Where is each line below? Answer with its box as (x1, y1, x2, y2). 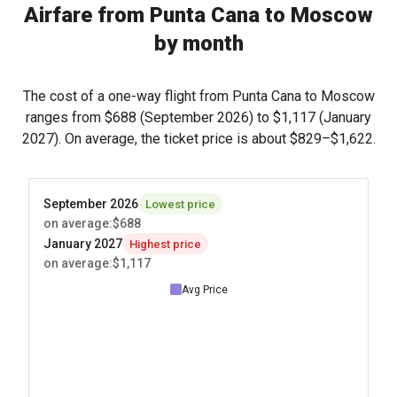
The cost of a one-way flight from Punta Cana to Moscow (22, 88, 375, 105)
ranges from (26, 109, 105, 126)
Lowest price (145, 197, 215, 211)
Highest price (129, 237, 201, 251)
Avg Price (181, 283, 228, 296)
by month (153, 31, 244, 56)
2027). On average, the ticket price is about (21, 130, 290, 147)
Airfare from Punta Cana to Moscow (24, 3, 373, 27)
